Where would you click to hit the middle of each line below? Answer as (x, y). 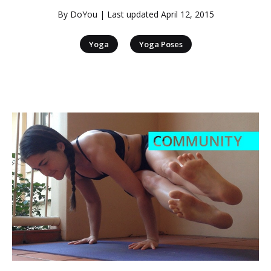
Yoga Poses (161, 44)
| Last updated (129, 14)
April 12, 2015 (187, 14)
